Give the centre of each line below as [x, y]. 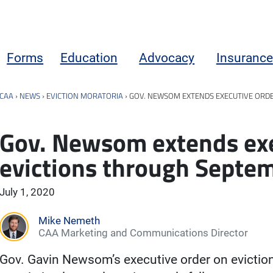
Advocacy [167, 58]
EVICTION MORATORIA [85, 95]
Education [89, 58]
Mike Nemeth [69, 220]
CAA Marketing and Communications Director [143, 232]
